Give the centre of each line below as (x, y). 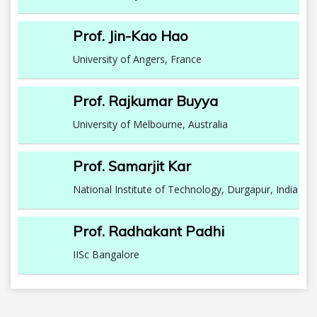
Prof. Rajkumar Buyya (146, 101)
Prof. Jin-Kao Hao (131, 36)
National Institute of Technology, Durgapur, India (186, 189)
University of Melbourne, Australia (151, 124)
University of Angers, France (138, 59)
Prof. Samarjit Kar (132, 166)
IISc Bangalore (106, 254)
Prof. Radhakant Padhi (149, 231)
